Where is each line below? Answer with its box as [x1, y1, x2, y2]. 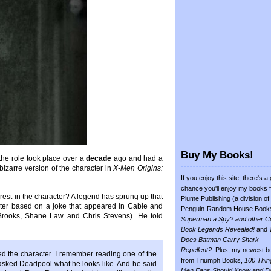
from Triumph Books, [181, 256, 244, 264]
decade [86, 154, 112, 163]
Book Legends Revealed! [181, 226, 255, 233]
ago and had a [111, 154, 163, 163]
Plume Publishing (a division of [181, 195, 269, 202]
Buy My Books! [181, 149, 253, 160]
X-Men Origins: [113, 164, 163, 172]
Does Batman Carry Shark [181, 236, 259, 243]
